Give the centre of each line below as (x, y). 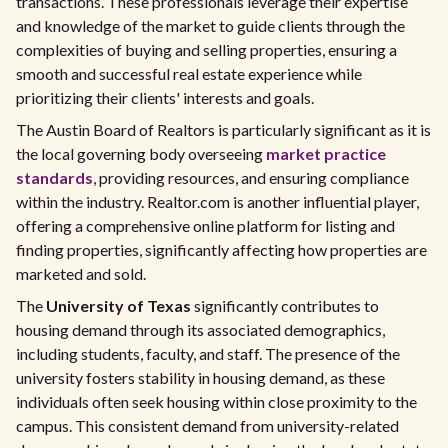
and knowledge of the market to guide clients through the (210, 25)
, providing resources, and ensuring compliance (251, 177)
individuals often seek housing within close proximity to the (216, 401)
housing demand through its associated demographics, (200, 329)
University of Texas (118, 305)
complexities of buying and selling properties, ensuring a (206, 49)
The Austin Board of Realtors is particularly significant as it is (223, 129)
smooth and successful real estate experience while (189, 73)
